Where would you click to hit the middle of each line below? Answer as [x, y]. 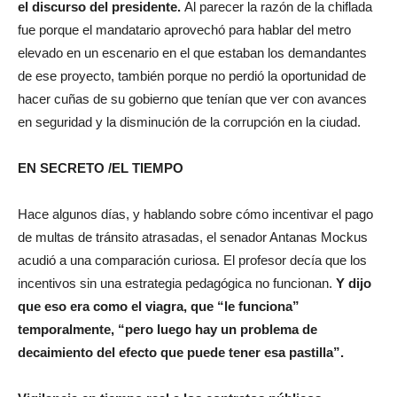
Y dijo [352, 283]
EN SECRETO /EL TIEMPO [101, 168]
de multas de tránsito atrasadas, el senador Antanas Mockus [193, 237]
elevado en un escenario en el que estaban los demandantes [192, 53]
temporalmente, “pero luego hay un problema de [167, 329]
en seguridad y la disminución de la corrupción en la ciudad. [189, 122]
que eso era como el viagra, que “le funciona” [159, 306]
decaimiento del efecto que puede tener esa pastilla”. [181, 352]
